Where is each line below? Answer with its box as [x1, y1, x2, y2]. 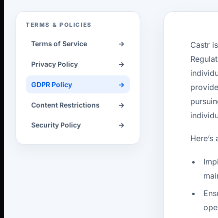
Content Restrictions [31, 100, 100, 109]
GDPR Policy [31, 80, 73, 89]
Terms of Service [31, 39, 88, 48]
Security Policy [31, 121, 81, 129]
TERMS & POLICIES [26, 21, 92, 29]
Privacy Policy [31, 60, 78, 69]
